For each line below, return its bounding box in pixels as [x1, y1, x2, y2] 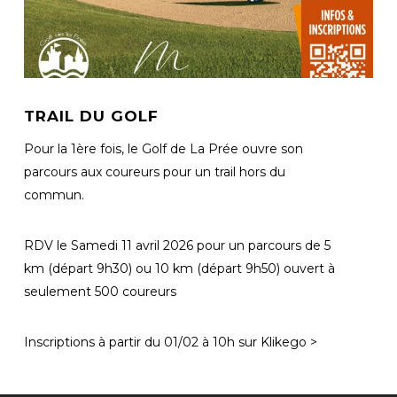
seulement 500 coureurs [23, 283, 176, 300]
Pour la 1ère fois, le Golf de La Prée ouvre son [23, 140, 303, 157]
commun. [23, 186, 84, 203]
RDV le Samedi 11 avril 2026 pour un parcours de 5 [23, 237, 331, 253]
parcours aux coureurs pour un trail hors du [23, 163, 285, 180]
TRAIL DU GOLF [23, 106, 159, 125]
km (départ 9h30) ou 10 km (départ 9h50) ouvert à [23, 260, 335, 276]
